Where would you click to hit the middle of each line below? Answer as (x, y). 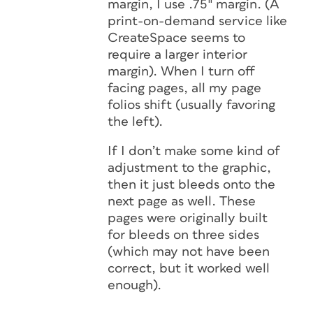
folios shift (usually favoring (191, 105)
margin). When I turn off (181, 72)
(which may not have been (189, 252)
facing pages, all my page (184, 88)
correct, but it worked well (189, 269)
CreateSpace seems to (176, 38)
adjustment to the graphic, (189, 168)
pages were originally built (188, 218)
